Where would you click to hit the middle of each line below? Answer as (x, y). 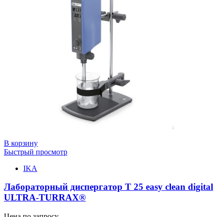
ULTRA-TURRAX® (45, 198)
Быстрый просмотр (36, 152)
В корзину (21, 143)
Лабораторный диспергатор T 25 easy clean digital (108, 187)
